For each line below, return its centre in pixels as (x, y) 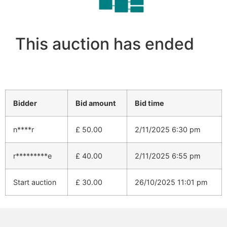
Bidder (25, 103)
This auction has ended (105, 44)
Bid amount (96, 103)
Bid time (149, 103)
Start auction (35, 182)
